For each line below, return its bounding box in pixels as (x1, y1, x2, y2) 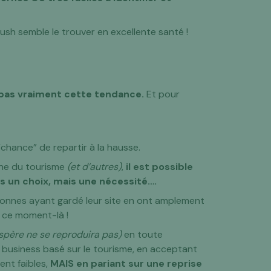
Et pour (144, 88, 180, 100)
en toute (122, 228, 163, 241)
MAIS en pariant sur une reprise (50, 257, 203, 270)
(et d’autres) (65, 160, 122, 173)
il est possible (126, 160, 194, 173)
